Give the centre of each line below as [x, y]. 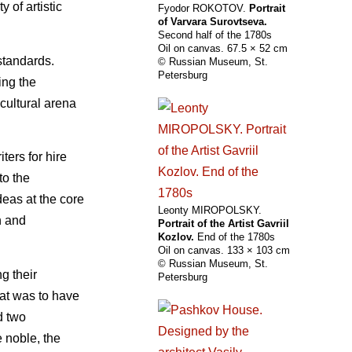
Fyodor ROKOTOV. [203, 9]
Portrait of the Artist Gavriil [224, 224]
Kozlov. [176, 237]
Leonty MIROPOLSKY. [210, 211]
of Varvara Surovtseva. [213, 22]
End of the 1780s [235, 237]
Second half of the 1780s [215, 35]
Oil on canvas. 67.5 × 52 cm [223, 49]
